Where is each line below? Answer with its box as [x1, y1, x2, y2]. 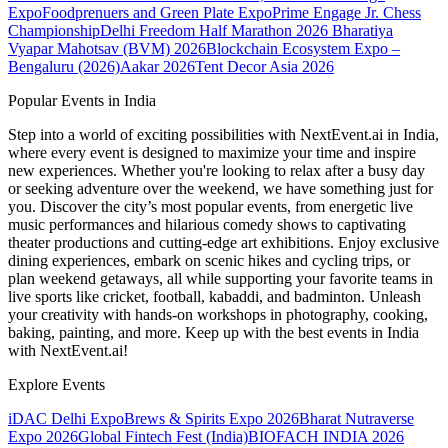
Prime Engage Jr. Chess [272, 4, 421, 22]
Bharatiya [328, 22, 393, 40]
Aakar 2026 [120, 58, 195, 76]
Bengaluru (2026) [8, 58, 120, 76]
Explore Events [8, 376, 105, 394]
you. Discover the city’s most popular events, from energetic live [8, 198, 413, 216]
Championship [8, 22, 100, 40]
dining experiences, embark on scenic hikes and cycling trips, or [8, 252, 410, 270]
